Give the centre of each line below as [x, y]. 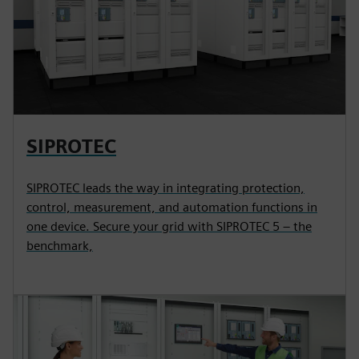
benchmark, [60, 245]
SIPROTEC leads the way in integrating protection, [165, 188]
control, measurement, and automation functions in [172, 207]
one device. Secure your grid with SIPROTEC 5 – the [169, 226]
